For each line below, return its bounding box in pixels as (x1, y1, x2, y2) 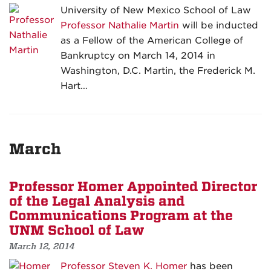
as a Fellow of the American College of (60, 35, 243, 47)
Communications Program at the (9, 208, 233, 224)
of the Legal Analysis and (9, 194, 184, 210)
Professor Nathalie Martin (60, 20, 179, 31)
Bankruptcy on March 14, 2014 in (60, 50, 215, 62)
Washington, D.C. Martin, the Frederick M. (60, 65, 255, 77)
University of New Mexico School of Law (60, 5, 251, 16)
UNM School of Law (9, 223, 144, 239)
